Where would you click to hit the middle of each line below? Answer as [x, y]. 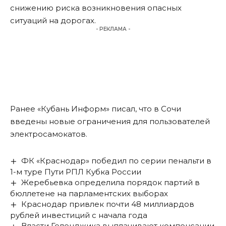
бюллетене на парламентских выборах [89, 194]
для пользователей [170, 122]
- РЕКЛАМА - [113, 29]
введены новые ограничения [70, 122]
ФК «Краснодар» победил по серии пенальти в [117, 161]
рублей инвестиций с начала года [79, 215]
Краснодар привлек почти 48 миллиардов [108, 204]
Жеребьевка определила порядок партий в [111, 183]
